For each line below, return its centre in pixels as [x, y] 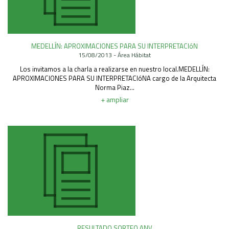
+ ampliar [114, 100]
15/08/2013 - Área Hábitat [114, 55]
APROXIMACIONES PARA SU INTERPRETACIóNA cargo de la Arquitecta [114, 78]
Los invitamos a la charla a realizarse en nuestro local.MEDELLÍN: [114, 69]
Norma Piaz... [114, 88]
